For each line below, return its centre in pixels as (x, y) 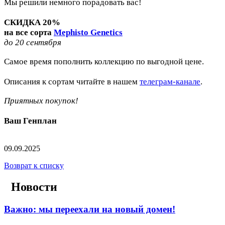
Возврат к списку (34, 166)
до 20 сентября (33, 43)
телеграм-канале (170, 82)
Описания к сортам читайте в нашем (72, 82)
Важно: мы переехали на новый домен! (90, 209)
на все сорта (29, 33)
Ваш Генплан (30, 121)
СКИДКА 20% (33, 23)
